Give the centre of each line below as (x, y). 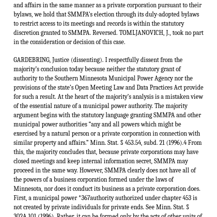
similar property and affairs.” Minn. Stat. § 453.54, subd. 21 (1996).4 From (108, 143)
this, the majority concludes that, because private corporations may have (106, 152)
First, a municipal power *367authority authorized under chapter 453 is (105, 198)
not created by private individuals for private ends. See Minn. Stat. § (101, 207)
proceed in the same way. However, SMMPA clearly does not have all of (105, 170)
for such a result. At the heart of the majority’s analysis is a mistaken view (108, 97)
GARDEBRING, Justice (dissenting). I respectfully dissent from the (98, 60)
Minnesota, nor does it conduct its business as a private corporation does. (107, 189)
